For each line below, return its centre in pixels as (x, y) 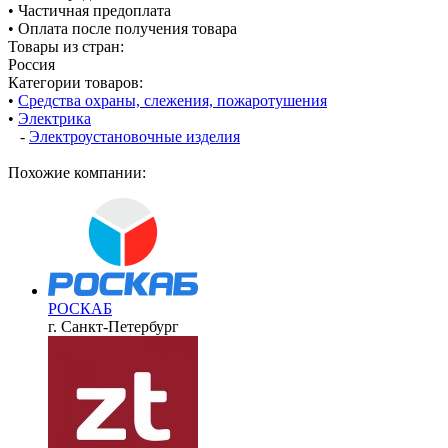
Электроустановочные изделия (134, 136)
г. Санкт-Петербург (113, 326)
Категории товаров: (75, 82)
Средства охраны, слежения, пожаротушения (172, 100)
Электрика (54, 118)
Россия (31, 64)
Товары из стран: (66, 46)
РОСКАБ (80, 308)
